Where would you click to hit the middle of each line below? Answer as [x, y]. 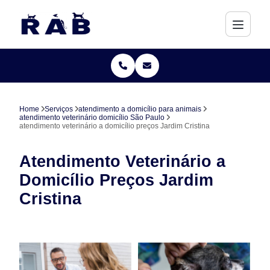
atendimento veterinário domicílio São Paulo [92, 118]
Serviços [59, 109]
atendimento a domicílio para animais [140, 109]
